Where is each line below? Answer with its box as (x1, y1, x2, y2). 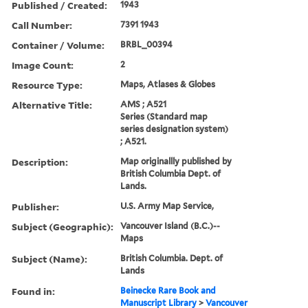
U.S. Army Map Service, (120, 200, 214, 211)
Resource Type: (12, 78, 82, 91)
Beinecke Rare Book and (120, 285, 217, 296)
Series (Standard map (120, 111, 208, 122)
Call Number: (12, 18, 72, 32)
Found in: (12, 284, 55, 298)
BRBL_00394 (120, 38, 173, 49)
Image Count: (12, 58, 74, 71)
